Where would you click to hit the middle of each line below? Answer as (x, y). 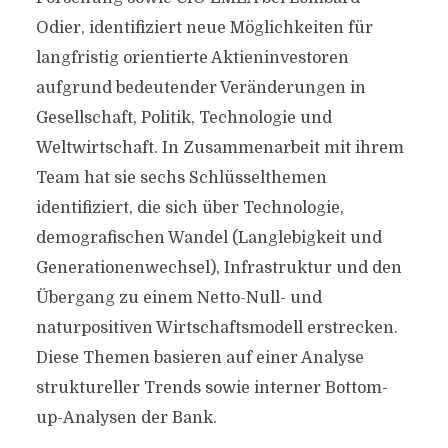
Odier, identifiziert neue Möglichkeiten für (204, 28)
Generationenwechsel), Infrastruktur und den (218, 268)
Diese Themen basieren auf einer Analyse (199, 358)
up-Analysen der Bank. (126, 418)
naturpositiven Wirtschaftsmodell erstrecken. (216, 328)
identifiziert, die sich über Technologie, (189, 208)
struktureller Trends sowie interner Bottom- (211, 388)
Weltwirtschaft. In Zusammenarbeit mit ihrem (219, 148)
